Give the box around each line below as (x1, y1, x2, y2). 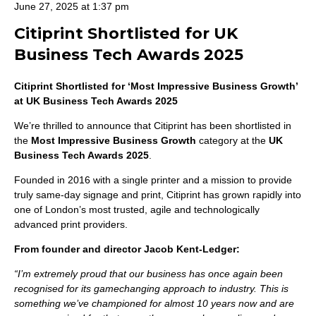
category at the (196, 135, 269, 146)
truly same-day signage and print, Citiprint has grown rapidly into (14, 189, 301, 200)
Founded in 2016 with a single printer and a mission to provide (14, 174, 292, 186)
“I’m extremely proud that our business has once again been (14, 268, 283, 279)
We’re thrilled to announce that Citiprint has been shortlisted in (14, 120, 291, 131)
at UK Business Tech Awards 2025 (14, 95, 178, 107)
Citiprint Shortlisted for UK (14, 24, 238, 43)
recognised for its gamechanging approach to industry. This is (14, 283, 288, 294)
